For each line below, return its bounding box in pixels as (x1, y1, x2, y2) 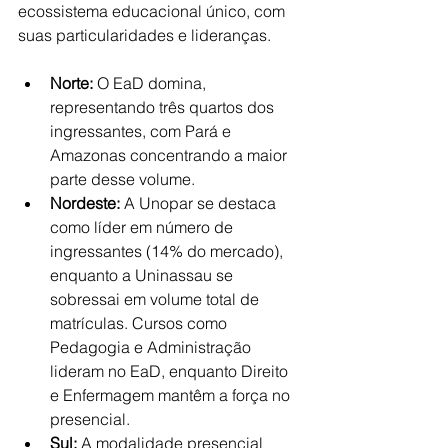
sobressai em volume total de (50, 289, 263, 309)
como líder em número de (50, 217, 237, 237)
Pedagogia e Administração (50, 337, 255, 357)
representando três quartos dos (50, 97, 278, 117)
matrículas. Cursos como (50, 313, 231, 333)
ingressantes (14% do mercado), (50, 241, 287, 261)
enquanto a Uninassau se (50, 265, 237, 285)
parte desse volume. (50, 169, 195, 189)
